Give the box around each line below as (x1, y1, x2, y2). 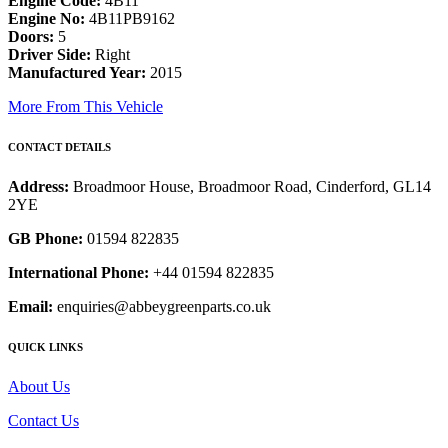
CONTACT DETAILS (8, 141, 111, 154)
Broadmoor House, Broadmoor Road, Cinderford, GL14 (73, 178, 431, 196)
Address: (8, 178, 73, 196)
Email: (8, 298, 53, 316)
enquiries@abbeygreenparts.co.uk (53, 298, 271, 316)
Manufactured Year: (8, 64, 146, 82)
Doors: (8, 28, 54, 46)
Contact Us (8, 411, 79, 429)
